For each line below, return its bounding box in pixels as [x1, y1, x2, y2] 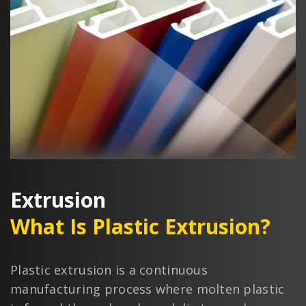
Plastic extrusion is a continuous [10, 261, 208, 278]
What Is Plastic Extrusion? [10, 212, 270, 240]
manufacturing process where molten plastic [10, 280, 285, 297]
